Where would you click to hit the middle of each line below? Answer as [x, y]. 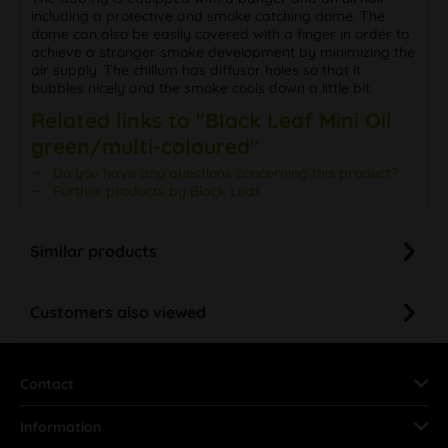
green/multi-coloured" [145, 145]
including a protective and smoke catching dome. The [208, 15]
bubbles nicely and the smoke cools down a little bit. [202, 87]
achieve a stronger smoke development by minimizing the [223, 51]
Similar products [93, 250]
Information [60, 426]
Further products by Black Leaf [154, 190]
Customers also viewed [118, 311]
